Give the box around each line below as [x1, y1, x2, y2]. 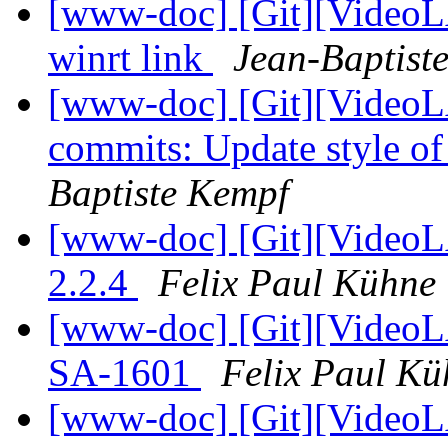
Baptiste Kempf [48, 171, 289, 215]
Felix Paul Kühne [158, 261, 436, 305]
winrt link [48, 36, 213, 80]
